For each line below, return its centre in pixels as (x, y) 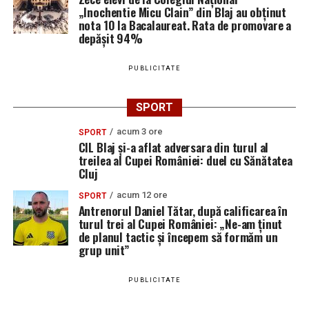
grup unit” (104, 250)
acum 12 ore (142, 195)
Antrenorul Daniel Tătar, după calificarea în (183, 211)
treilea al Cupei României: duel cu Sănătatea (185, 160)
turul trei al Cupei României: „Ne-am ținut (180, 224)
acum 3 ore (139, 132)
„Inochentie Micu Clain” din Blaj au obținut (182, 12)
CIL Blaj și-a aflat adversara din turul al (173, 147)
